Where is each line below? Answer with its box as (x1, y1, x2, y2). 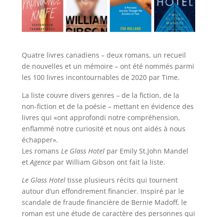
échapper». (21, 135, 58, 144)
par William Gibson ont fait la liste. (50, 157, 165, 167)
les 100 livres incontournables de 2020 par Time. (21, 72, 180, 82)
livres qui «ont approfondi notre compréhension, (21, 112, 180, 122)
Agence (30, 157, 51, 167)
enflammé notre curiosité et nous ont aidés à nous (21, 124, 186, 133)
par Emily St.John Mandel (104, 146, 188, 155)
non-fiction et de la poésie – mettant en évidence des (21, 101, 194, 111)
